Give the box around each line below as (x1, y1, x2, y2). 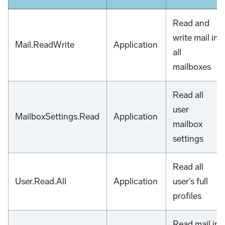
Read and (173, 18, 210, 29)
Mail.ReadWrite (15, 39, 75, 51)
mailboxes (173, 61, 211, 73)
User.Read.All (15, 176, 67, 187)
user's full (173, 176, 208, 187)
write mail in (173, 32, 219, 44)
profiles (173, 190, 202, 202)
